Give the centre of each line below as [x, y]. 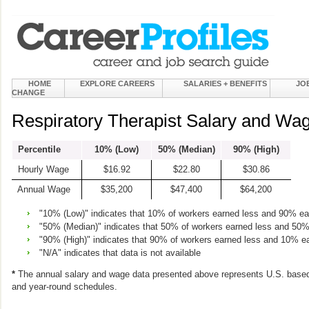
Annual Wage [41, 189]
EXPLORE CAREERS [117, 83]
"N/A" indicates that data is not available [120, 253]
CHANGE [28, 92]
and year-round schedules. [64, 287]
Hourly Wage [41, 169]
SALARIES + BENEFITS [225, 83]
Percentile [37, 149]
